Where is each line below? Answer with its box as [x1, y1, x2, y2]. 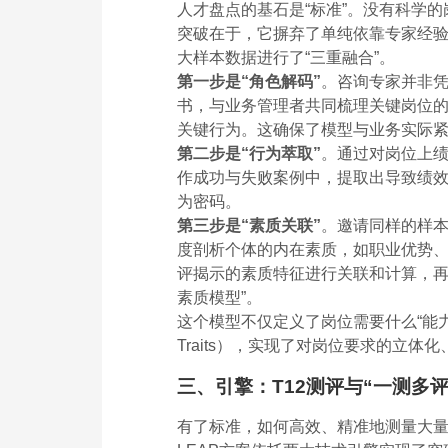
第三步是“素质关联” [177, 216, 321, 234]
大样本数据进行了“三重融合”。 [177, 48, 395, 66]
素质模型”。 [177, 288, 262, 306]
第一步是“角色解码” [177, 72, 321, 90]
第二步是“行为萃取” [177, 144, 321, 162]
